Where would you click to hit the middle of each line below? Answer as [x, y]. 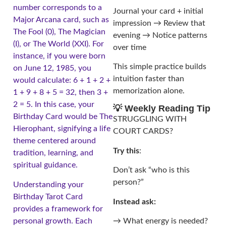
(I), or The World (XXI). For [59, 44]
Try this [126, 151]
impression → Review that [159, 23]
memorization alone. [149, 91]
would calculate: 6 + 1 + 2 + [62, 80]
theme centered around [54, 141]
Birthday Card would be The [63, 117]
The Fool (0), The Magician [59, 32]
